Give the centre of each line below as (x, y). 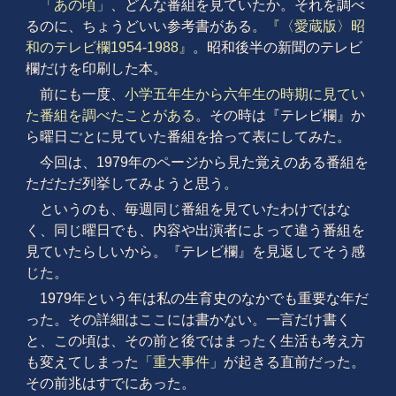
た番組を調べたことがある (110, 115)
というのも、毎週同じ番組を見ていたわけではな (195, 209)
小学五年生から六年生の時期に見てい (244, 94)
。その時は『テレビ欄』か (280, 115)
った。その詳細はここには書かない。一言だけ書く (188, 319)
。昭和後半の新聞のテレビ (277, 47)
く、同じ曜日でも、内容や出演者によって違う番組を (195, 230)
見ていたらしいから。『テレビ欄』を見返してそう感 (195, 251)
